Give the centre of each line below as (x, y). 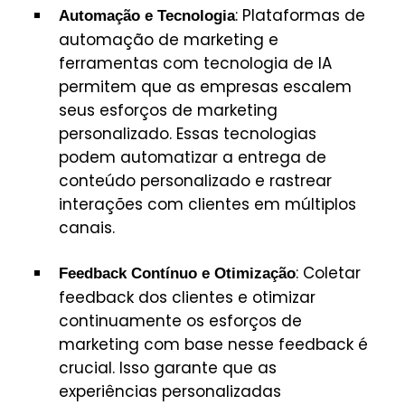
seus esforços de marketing (168, 110)
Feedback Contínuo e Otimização (177, 273)
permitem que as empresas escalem (205, 86)
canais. (87, 227)
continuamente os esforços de (180, 320)
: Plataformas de (300, 15)
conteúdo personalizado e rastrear (195, 180)
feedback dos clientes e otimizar (187, 297)
